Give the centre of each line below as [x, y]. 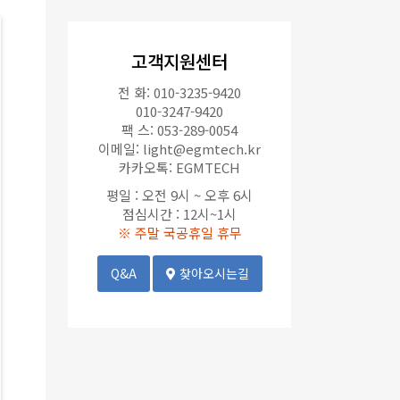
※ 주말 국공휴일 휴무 [179, 233]
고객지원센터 [179, 61]
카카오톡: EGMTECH [179, 167]
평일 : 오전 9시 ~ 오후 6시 [179, 195]
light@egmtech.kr [202, 149]
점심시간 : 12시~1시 [179, 214]
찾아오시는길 [212, 273]
